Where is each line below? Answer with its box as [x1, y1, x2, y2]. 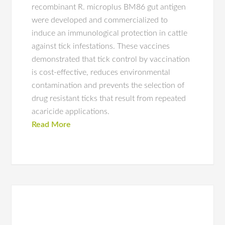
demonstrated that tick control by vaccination [32, 55, 190, 63]
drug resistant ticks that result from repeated [32, 94, 186, 102]
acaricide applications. [32, 107, 110, 116]
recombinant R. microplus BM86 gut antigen [32, 3, 186, 11]
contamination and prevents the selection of [32, 81, 185, 89]
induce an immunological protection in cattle [32, 29, 188, 37]
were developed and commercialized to [32, 16, 168, 24]
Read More [32, 121, 71, 129]
